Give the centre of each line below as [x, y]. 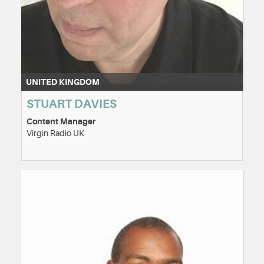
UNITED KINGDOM [63, 82]
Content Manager [61, 122]
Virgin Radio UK [55, 133]
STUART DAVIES [72, 104]
